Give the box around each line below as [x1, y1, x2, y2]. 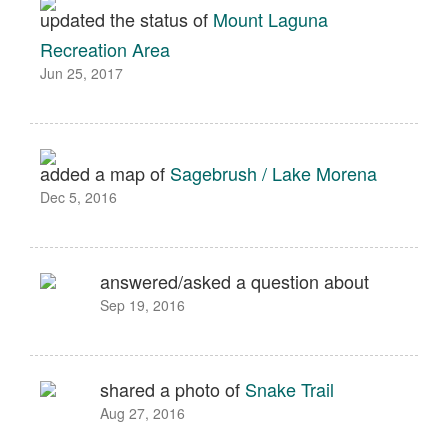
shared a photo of [100, 376, 245, 402]
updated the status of [40, 6, 213, 32]
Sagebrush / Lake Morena [170, 160, 377, 186]
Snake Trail [245, 376, 334, 402]
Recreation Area [40, 36, 170, 62]
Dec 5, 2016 [40, 187, 117, 207]
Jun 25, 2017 [40, 63, 123, 83]
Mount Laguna [213, 6, 328, 32]
